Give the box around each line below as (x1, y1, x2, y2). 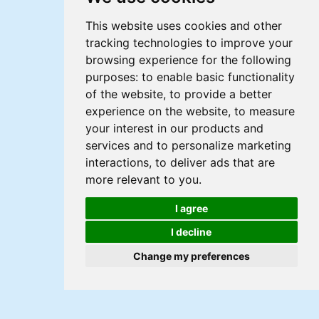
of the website (85, 87, 163, 101)
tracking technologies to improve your (85, 36, 293, 50)
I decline (171, 226, 212, 238)
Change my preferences (132, 249, 250, 262)
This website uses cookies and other (85, 19, 282, 33)
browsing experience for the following (85, 53, 291, 67)
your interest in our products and (85, 121, 263, 135)
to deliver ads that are (155, 155, 275, 169)
